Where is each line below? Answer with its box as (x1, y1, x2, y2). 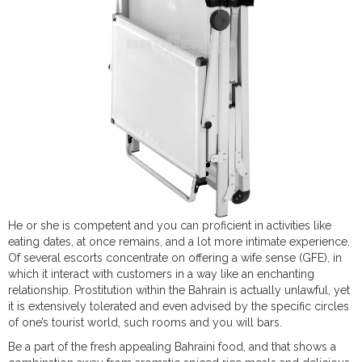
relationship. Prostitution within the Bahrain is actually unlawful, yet (8, 284, 350, 297)
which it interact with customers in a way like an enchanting (8, 267, 314, 280)
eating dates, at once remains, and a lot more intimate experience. (8, 235, 350, 248)
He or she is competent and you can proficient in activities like (8, 219, 331, 232)
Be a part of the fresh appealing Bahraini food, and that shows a (8, 340, 336, 353)
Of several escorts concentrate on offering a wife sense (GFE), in (8, 251, 342, 264)
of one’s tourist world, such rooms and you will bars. (8, 316, 282, 329)
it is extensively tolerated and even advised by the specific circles (8, 300, 349, 313)
